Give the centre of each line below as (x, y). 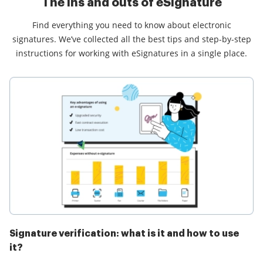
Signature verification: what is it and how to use (124, 234)
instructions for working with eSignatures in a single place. (131, 53)
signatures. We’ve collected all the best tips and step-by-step (131, 39)
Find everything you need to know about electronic (131, 25)
